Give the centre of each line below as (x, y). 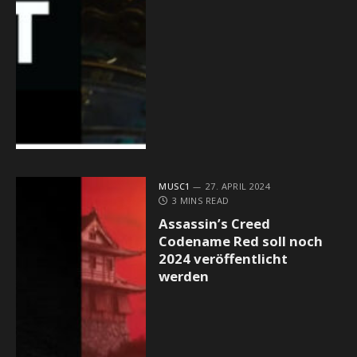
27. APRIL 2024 (238, 186)
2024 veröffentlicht (224, 258)
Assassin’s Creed (215, 223)
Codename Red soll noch (241, 241)
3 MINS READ (200, 200)
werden (184, 276)
